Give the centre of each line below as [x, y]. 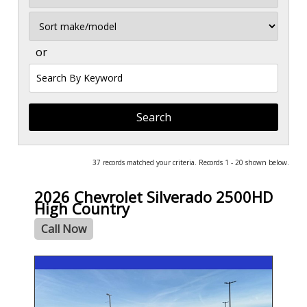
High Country [82, 209]
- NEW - [51, 264]
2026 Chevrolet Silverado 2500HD [153, 197]
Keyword [50, 97]
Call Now [64, 229]
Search [46, 70]
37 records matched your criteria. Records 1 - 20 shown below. [191, 162]
